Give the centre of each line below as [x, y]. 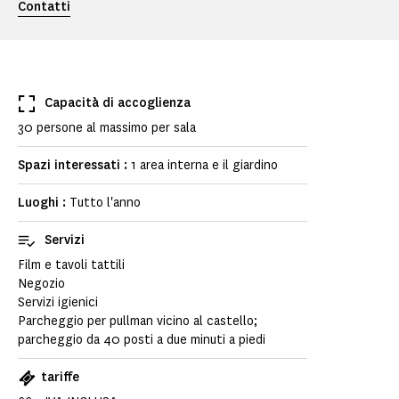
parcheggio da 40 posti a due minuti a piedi [142, 340]
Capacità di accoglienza [118, 103]
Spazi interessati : [74, 166]
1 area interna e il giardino [204, 166]
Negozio [41, 284]
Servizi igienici [58, 303]
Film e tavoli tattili [71, 265]
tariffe [60, 378]
